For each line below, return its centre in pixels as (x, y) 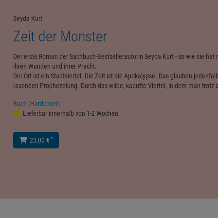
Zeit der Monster (60, 36)
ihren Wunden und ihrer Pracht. (55, 66)
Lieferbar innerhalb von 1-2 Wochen (70, 113)
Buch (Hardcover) (36, 103)
